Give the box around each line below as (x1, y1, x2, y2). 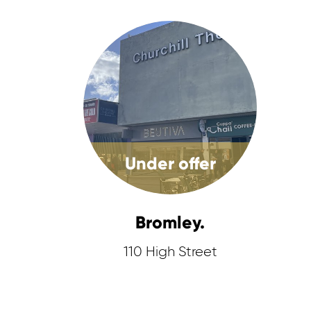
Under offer (124, 153, 216, 174)
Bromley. (135, 212, 205, 233)
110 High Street (123, 245, 217, 259)
